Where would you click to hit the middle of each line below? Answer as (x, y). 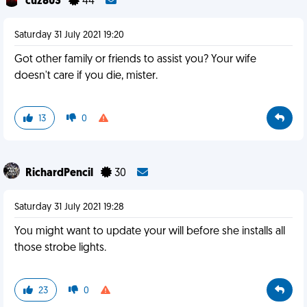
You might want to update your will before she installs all (150, 232)
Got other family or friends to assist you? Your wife (135, 60)
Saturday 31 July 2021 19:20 (69, 35)
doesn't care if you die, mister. (86, 76)
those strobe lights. (60, 248)
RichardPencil (60, 173)
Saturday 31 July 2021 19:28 (69, 207)
